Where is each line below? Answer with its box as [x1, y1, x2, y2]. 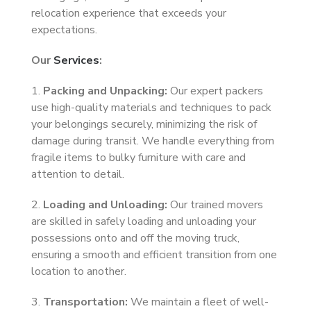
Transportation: [43, 294, 128, 310]
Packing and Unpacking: [43, 83, 167, 99]
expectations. [31, 22, 97, 37]
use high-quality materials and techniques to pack [31, 100, 271, 115]
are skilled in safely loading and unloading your [31, 214, 256, 229]
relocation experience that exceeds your [31, 6, 226, 21]
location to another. [31, 264, 126, 279]
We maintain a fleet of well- [128, 294, 269, 310]
